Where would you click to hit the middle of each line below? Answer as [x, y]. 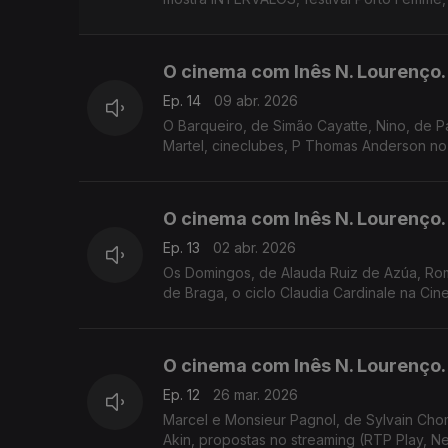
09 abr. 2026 [256, 101]
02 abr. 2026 [254, 248]
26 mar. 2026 [255, 395]
